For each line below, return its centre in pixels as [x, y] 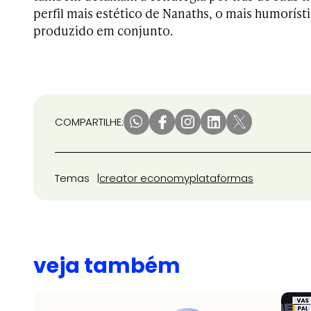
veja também [107, 266]
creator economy [144, 178]
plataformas [221, 178]
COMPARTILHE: [89, 122]
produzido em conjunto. [103, 30]
